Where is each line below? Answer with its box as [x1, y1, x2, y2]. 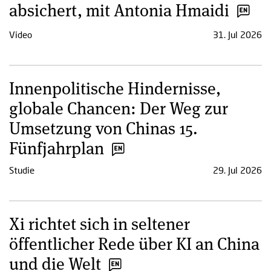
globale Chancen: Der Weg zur [9, 96, 228, 120]
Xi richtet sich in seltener [9, 211, 190, 235]
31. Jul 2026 [213, 29, 262, 41]
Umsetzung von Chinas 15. [9, 116, 198, 140]
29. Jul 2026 [213, 164, 262, 175]
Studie [9, 164, 34, 175]
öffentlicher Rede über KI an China [9, 231, 260, 255]
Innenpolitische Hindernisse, [9, 76, 221, 100]
